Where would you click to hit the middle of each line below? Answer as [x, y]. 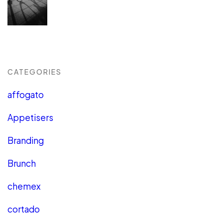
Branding [26, 140]
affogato [26, 94]
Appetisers [30, 117]
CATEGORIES [35, 71]
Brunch [22, 163]
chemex [24, 186]
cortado [24, 209]
